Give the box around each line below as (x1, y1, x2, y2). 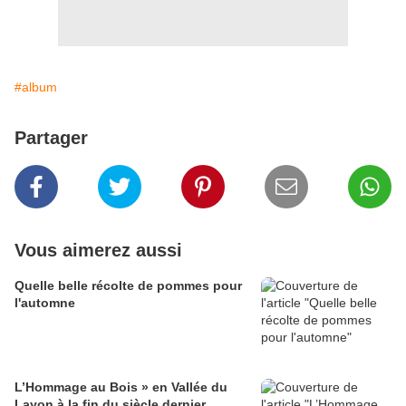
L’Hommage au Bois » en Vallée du (14, 380, 227, 395)
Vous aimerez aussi (14, 240, 182, 261)
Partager (14, 128, 88, 149)
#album (14, 80, 57, 95)
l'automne (14, 295, 75, 311)
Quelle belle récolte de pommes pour (14, 278, 242, 294)
